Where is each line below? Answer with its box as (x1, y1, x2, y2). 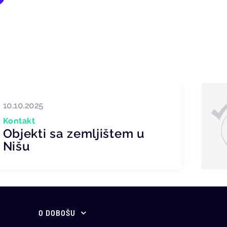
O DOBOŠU (39, 208, 75, 217)
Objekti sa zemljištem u (3, 126, 145, 141)
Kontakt (3, 116, 35, 126)
